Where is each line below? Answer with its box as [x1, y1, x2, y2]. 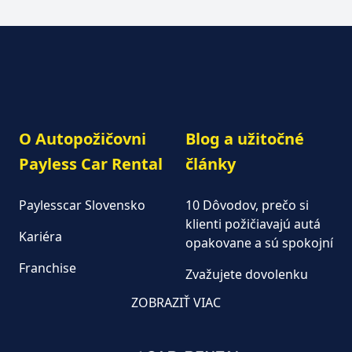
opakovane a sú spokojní [185, 233, 333, 251]
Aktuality [19, 321, 71, 339]
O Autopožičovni [19, 127, 146, 149]
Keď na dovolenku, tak [185, 315, 317, 333]
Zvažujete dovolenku [185, 265, 308, 283]
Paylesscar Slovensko [19, 196, 145, 214]
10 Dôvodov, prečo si [185, 196, 309, 214]
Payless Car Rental [19, 152, 163, 174]
